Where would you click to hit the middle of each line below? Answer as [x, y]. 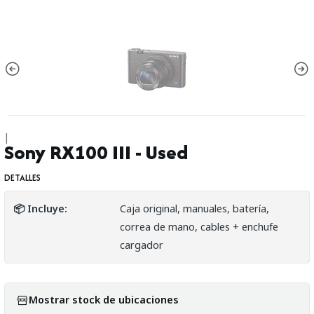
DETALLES [22, 177]
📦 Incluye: [40, 208]
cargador [141, 245]
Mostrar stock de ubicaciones [104, 300]
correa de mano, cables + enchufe [199, 226]
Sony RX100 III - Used [96, 152]
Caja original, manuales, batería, [194, 208]
